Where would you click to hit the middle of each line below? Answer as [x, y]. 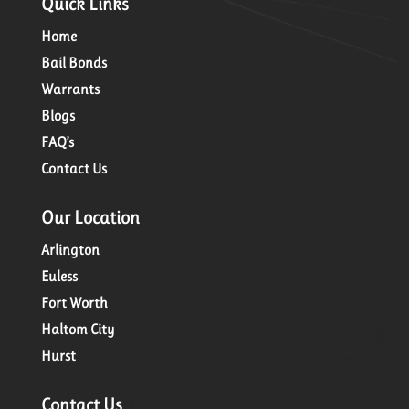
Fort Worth [74, 303]
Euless [59, 277]
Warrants [70, 89]
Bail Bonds [73, 63]
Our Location [90, 218]
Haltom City [77, 330]
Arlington [70, 250]
